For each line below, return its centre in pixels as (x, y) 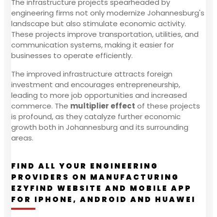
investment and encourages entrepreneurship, (96, 84)
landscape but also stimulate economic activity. (99, 23)
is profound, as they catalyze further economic (96, 116)
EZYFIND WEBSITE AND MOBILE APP (101, 188)
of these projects (168, 106)
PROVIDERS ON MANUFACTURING (95, 177)
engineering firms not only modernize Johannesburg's (108, 13)
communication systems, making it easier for (93, 45)
